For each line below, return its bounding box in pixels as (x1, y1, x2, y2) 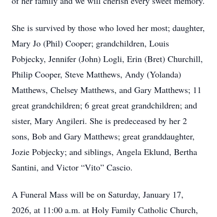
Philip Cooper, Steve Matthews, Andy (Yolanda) (12, 68, 181, 80)
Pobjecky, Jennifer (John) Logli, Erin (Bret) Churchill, (12, 53, 203, 64)
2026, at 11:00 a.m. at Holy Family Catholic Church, (12, 204, 198, 216)
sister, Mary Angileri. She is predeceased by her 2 (12, 115, 187, 126)
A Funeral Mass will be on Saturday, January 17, (12, 188, 184, 200)
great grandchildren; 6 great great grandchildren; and (12, 99, 197, 111)
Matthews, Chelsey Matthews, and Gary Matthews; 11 (12, 84, 201, 95)
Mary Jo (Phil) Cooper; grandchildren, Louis (12, 37, 169, 49)
